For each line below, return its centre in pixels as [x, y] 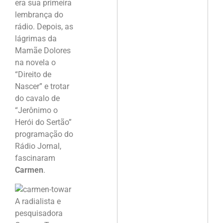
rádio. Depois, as [44, 27]
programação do [44, 134]
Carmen [29, 170]
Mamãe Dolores [43, 51]
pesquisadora [39, 213]
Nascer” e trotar [42, 87]
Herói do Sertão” [43, 122]
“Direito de [33, 75]
